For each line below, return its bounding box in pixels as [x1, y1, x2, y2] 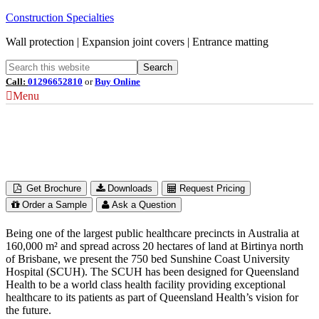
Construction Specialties [6, 11, 114, 23]
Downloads [108, 182, 153, 194]
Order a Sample [22, 199, 87, 210]
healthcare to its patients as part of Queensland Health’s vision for [6, 291, 298, 303]
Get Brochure [26, 182, 82, 194]
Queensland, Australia [110, 152, 209, 164]
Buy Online [95, 76, 140, 87]
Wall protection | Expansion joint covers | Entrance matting [6, 36, 268, 48]
